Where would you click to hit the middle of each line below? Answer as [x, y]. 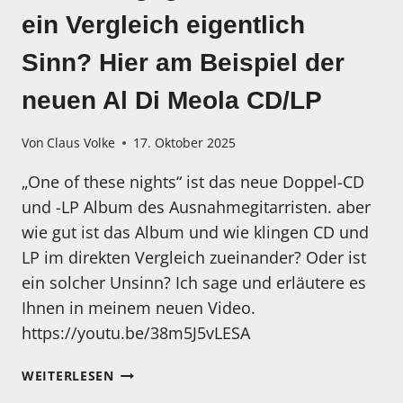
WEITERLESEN [68, 376]
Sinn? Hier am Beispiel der [183, 63]
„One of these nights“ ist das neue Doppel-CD [193, 182]
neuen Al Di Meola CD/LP [172, 101]
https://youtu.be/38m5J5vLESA [136, 333]
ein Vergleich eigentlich [163, 25]
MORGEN [143, 372]
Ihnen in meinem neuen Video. [139, 308]
